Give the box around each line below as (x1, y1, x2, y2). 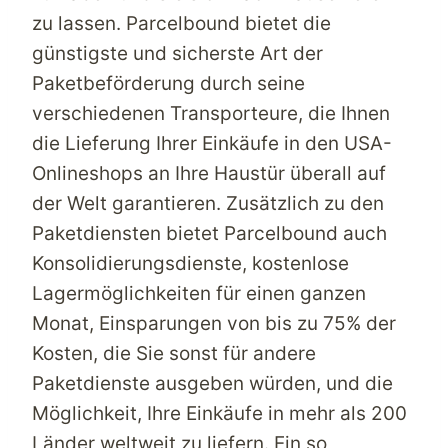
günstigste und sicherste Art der (32, 41, 323, 65)
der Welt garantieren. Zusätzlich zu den (32, 191, 384, 215)
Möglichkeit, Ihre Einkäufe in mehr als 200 (32, 401, 407, 425)
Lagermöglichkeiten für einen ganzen (32, 281, 366, 305)
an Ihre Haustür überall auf (143, 161, 386, 185)
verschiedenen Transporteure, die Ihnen (32, 101, 390, 125)
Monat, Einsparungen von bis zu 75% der (32, 311, 396, 335)
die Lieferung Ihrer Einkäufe (32, 131, 284, 155)
